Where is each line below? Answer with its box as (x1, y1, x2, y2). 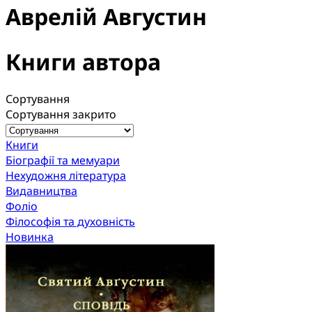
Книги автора (6, 46, 161, 77)
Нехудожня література (6, 168, 126, 184)
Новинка (6, 229, 54, 245)
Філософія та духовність (6, 214, 135, 230)
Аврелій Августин (6, 1, 207, 32)
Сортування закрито (6, 107, 116, 123)
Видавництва (6, 183, 77, 199)
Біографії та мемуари (6, 153, 120, 169)
